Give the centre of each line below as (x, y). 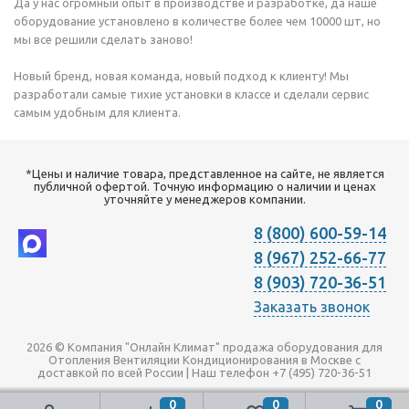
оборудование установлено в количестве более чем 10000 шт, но (197, 21)
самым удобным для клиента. (97, 112)
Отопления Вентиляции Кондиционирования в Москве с (204, 360)
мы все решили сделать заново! (103, 39)
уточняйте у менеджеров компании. (204, 199)
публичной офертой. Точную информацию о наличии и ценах (204, 186)
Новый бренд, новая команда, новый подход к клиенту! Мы (181, 76)
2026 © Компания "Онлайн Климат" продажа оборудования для (204, 347)
